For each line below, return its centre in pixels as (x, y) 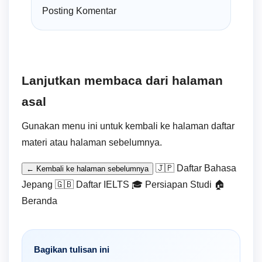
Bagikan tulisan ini (72, 250)
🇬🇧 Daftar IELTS (92, 185)
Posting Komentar (79, 11)
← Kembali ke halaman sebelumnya (87, 169)
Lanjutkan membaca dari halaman (122, 81)
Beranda (39, 201)
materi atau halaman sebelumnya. (92, 143)
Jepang (37, 185)
